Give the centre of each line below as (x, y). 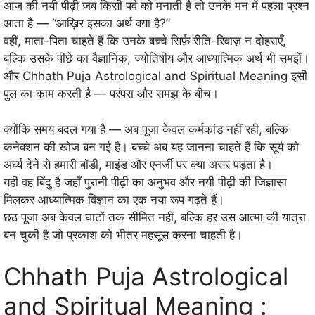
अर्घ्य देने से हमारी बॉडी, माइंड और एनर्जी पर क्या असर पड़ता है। (138, 164)
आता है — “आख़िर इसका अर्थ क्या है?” (87, 24)
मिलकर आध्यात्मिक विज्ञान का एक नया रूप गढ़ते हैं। (114, 199)
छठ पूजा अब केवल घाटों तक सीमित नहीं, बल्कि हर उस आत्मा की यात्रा (155, 217)
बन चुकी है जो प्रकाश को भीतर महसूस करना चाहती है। (123, 234)
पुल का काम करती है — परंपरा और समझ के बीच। (111, 94)
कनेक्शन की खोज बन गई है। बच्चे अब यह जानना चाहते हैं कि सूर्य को (151, 147)
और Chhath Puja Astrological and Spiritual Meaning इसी (155, 76)
